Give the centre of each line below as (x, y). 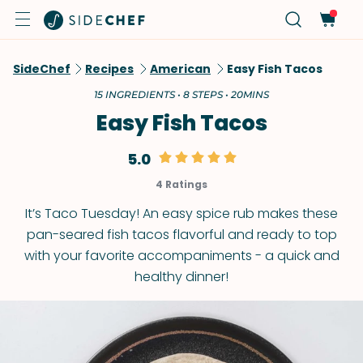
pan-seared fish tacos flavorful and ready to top (181, 235)
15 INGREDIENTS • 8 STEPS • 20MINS (181, 94)
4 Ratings (181, 184)
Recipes (109, 69)
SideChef (42, 69)
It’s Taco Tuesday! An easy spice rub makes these (181, 214)
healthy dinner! (181, 277)
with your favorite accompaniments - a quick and (181, 256)
